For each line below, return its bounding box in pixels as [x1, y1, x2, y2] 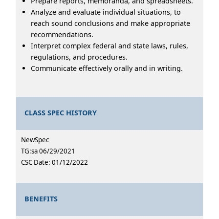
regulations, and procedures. [31, 52, 128, 62]
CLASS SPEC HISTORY [24, 108, 97, 118]
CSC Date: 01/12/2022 [21, 157, 88, 167]
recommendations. [31, 29, 93, 39]
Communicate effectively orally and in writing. [31, 63, 183, 73]
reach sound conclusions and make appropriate [31, 18, 190, 28]
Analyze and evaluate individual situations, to [31, 7, 181, 17]
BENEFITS [24, 194, 58, 204]
